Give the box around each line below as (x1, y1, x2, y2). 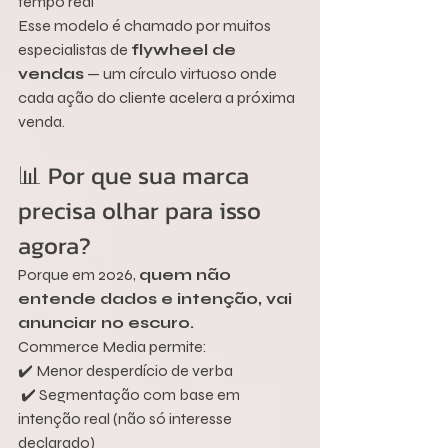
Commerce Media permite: (18, 337, 207, 357)
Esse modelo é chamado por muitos (18, 16, 274, 36)
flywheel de (131, 40, 240, 60)
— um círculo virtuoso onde (84, 64, 280, 84)
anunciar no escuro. (18, 313, 194, 333)
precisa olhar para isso (18, 193, 267, 229)
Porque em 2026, (18, 265, 139, 285)
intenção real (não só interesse (18, 409, 235, 429)
